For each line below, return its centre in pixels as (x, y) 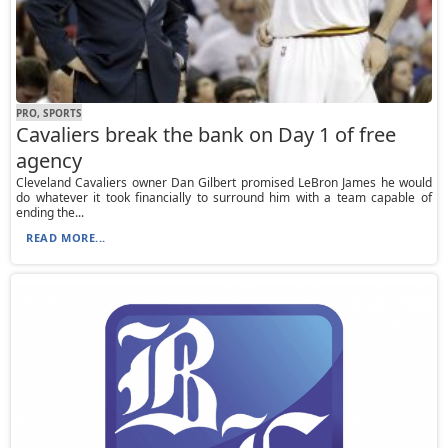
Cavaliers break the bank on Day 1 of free (206, 135)
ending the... (50, 213)
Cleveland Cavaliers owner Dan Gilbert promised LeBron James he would (224, 183)
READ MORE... (66, 238)
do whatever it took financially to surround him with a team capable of (224, 198)
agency (49, 161)
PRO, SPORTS (49, 112)
